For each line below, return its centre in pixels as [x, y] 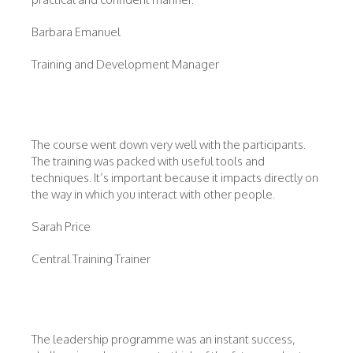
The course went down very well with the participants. [169, 145]
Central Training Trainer [91, 259]
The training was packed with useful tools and [148, 161]
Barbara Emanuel [76, 32]
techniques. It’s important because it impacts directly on [175, 178]
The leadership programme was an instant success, [163, 339]
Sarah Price [61, 227]
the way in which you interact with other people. [154, 194]
